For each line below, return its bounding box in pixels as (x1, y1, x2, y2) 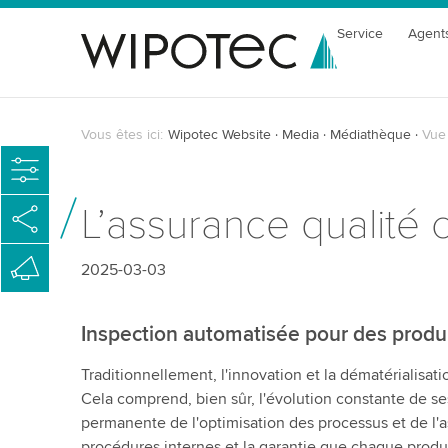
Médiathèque (329, 126, 411, 143)
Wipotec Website (167, 126, 271, 143)
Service (337, 25, 384, 42)
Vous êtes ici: (80, 126, 163, 143)
